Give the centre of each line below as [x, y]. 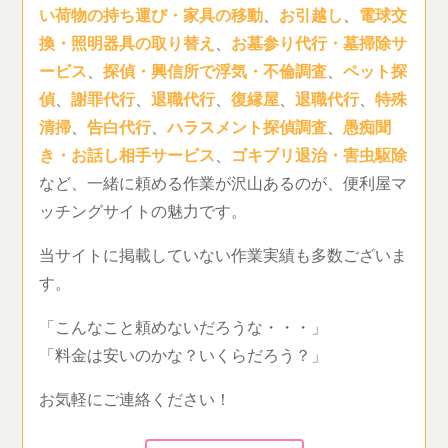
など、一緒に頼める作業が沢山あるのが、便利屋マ [223, 182]
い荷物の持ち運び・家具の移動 [151, 14]
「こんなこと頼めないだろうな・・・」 [183, 326]
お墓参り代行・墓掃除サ [319, 42]
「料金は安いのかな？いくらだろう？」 [183, 354]
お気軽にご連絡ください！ [135, 398]
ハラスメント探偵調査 [247, 126]
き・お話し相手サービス [127, 154]
